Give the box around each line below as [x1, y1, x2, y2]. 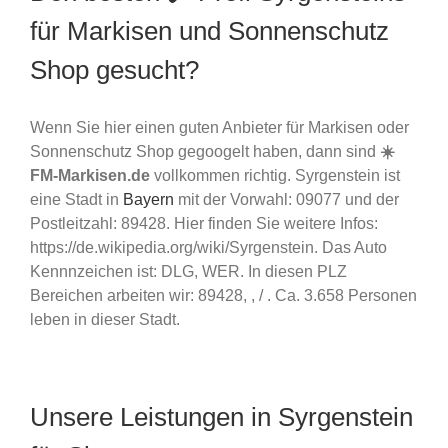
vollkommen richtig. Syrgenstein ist [150, 166, 400, 184]
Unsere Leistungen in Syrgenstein [30, 401, 413, 432]
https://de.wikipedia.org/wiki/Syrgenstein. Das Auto [30, 238, 387, 256]
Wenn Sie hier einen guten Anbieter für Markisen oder [30, 118, 409, 136]
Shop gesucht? [30, 54, 199, 85]
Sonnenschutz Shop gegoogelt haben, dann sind [30, 142, 380, 160]
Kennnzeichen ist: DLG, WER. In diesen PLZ [30, 262, 347, 280]
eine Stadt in [30, 190, 123, 208]
